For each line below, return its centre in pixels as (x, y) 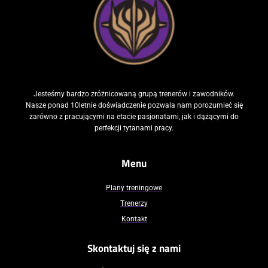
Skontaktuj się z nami (134, 249)
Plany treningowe (134, 188)
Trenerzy (134, 204)
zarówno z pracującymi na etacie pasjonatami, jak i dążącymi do (134, 117)
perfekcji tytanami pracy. (134, 128)
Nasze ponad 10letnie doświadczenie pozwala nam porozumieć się (134, 106)
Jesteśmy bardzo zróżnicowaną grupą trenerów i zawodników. (134, 94)
